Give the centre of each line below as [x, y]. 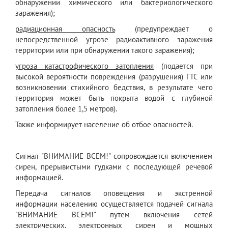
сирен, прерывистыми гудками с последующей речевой [114, 167]
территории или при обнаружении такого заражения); [105, 50]
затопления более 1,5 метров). [66, 109]
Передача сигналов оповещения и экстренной [114, 193]
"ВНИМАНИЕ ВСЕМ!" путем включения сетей [114, 215]
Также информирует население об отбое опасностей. [104, 125]
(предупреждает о [164, 29]
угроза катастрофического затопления [84, 66]
